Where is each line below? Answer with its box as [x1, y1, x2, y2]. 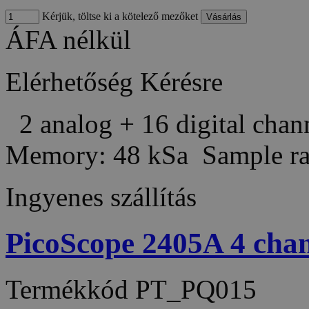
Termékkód [6, 275, 135, 305]
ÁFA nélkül [6, 25, 131, 55]
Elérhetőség [6, 67, 133, 97]
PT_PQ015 [135, 275, 257, 305]
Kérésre [140, 67, 223, 97]
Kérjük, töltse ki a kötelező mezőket [39, 10, 198, 23]
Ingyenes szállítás [6, 182, 197, 212]
